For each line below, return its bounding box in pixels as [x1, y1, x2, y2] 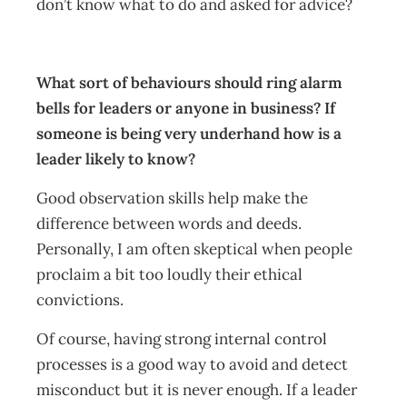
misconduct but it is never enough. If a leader [36, 380, 357, 400]
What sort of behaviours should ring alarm [36, 73, 342, 93]
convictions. [36, 290, 127, 310]
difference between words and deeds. [36, 213, 302, 233]
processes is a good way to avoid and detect [36, 354, 348, 374]
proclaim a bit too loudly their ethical [36, 264, 303, 284]
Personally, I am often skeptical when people [36, 239, 352, 259]
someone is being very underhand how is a [36, 124, 342, 144]
